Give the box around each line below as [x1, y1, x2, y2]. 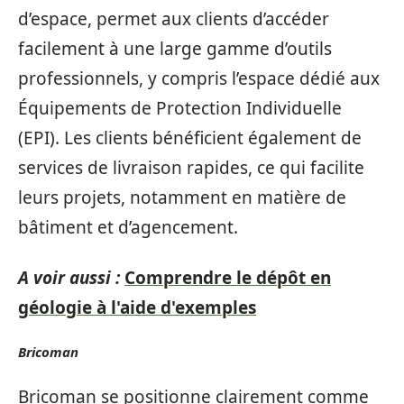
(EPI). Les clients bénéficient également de [18, 126, 362, 150]
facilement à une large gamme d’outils [18, 37, 332, 60]
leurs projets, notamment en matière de [18, 186, 346, 209]
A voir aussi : [18, 265, 120, 289]
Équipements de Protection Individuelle [18, 96, 342, 120]
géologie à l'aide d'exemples [18, 295, 256, 319]
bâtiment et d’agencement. [18, 216, 238, 239]
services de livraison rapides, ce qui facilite [18, 156, 364, 179]
